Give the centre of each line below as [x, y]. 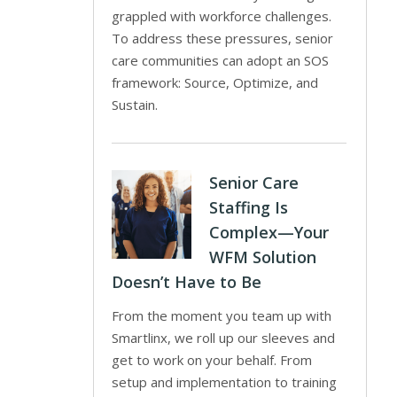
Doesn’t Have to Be [186, 282]
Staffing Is [248, 207]
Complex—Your [269, 232]
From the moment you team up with [221, 315]
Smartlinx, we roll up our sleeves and [223, 338]
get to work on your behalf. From [211, 360]
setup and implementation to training [224, 382]
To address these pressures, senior [222, 38]
